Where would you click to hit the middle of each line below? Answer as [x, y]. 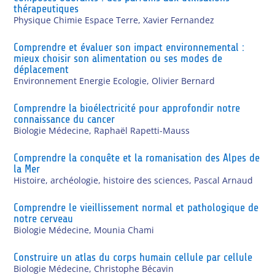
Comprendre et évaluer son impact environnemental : [129, 47]
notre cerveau [44, 218]
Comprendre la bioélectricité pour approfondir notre [127, 108]
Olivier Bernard [184, 80]
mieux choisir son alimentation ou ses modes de [118, 58]
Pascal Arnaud [224, 180]
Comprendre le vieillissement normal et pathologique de [136, 207]
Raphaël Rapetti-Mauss [142, 130]
